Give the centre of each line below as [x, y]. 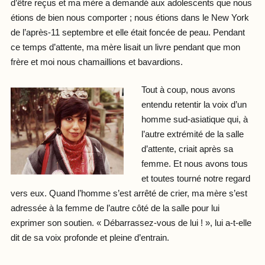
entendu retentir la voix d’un [194, 105]
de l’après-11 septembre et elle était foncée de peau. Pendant [127, 33]
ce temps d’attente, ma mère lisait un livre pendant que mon [125, 48]
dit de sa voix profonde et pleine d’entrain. [90, 238]
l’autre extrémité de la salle [192, 135]
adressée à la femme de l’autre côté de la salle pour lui [115, 209]
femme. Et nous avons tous [194, 164]
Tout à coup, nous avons [188, 90]
